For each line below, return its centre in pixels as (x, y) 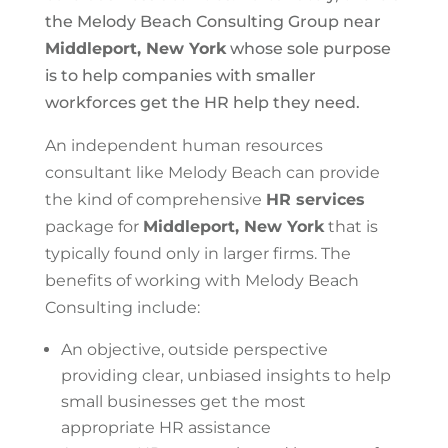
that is (350, 226)
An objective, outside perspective (194, 349)
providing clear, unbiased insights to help (225, 375)
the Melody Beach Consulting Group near (212, 21)
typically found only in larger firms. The (197, 253)
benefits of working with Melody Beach (201, 280)
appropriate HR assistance (165, 427)
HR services (315, 199)
